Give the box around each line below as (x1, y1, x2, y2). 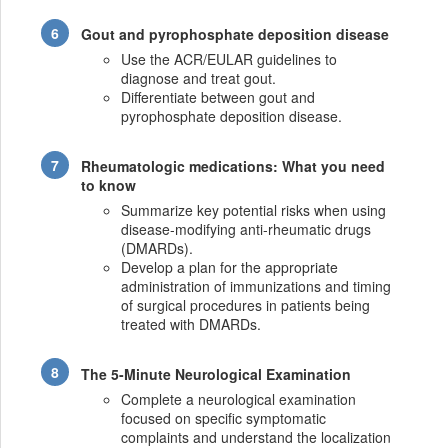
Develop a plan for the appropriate (121, 257, 339, 278)
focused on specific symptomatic (121, 407, 327, 428)
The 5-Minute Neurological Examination (81, 363, 352, 384)
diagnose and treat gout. (121, 68, 277, 89)
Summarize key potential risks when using (121, 200, 387, 221)
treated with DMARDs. (121, 314, 262, 335)
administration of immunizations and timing (121, 276, 392, 297)
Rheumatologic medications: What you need (81, 156, 386, 177)
